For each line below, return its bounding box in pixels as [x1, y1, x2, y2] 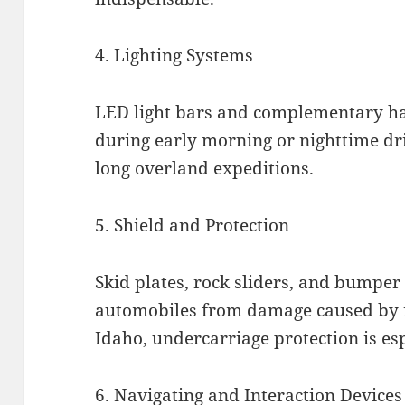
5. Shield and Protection [95, 212, 290, 237]
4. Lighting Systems [95, 42, 254, 67]
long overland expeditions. [95, 155, 315, 180]
